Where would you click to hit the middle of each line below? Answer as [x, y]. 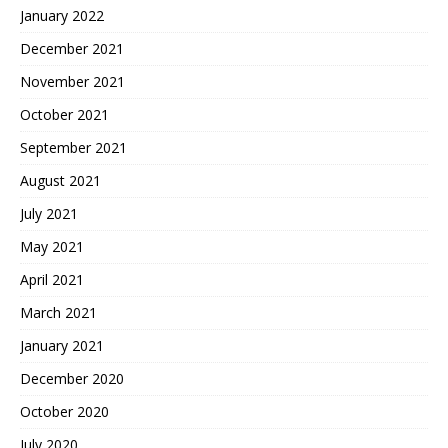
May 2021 [52, 247]
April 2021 [52, 280]
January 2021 [62, 346]
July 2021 [49, 214]
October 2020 [64, 412]
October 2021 [64, 115]
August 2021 [60, 181]
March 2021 [58, 313]
